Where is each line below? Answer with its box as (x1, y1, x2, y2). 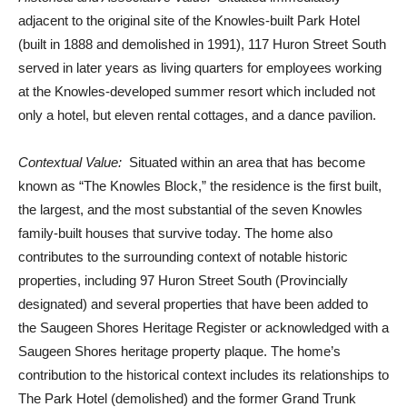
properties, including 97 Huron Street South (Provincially (18, 273, 348, 288)
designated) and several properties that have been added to (18, 296, 368, 312)
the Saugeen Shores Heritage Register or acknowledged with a (18, 320, 389, 335)
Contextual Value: (18, 154, 129, 170)
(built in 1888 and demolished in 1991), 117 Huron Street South (18, 36, 386, 52)
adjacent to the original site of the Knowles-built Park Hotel (18, 13, 360, 28)
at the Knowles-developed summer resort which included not (18, 84, 375, 99)
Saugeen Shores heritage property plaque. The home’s (18, 343, 341, 359)
